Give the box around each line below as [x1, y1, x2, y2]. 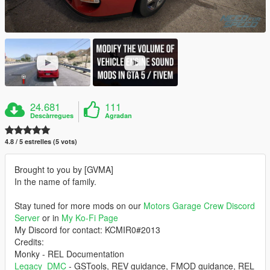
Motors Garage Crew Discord [143, 199, 255, 212]
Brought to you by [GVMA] [14, 163, 113, 176]
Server [14, 212, 40, 224]
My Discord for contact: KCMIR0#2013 [14, 224, 160, 236]
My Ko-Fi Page [61, 212, 118, 224]
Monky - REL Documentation [14, 248, 124, 260]
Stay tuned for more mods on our [14, 199, 143, 212]
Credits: [14, 236, 44, 248]
